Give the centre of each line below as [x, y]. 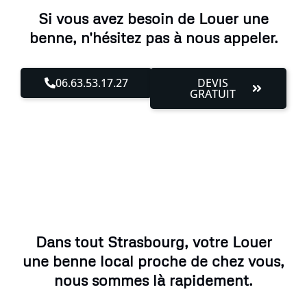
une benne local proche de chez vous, [153, 260]
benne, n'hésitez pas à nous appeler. [153, 37]
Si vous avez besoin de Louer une [153, 18]
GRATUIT [213, 94]
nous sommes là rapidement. [153, 280]
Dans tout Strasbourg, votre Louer [153, 241]
